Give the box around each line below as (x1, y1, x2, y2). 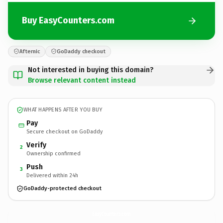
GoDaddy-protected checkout (23, 185, 102, 192)
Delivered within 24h (26, 172, 78, 179)
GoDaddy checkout (57, 48, 106, 55)
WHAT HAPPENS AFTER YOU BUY (23, 107, 103, 113)
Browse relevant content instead (28, 76, 136, 85)
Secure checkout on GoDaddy (26, 128, 103, 135)
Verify (26, 140, 46, 149)
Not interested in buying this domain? (28, 65, 153, 74)
